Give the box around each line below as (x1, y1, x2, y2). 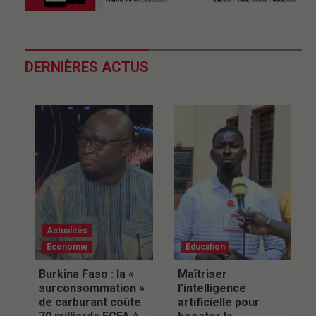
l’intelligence (177, 281, 246, 295)
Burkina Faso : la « (39, 267, 134, 281)
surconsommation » (39, 281, 145, 295)
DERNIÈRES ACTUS (25, 58, 149, 75)
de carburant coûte (39, 295, 141, 309)
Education (185, 241, 225, 252)
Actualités (47, 225, 87, 236)
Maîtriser (177, 267, 227, 281)
